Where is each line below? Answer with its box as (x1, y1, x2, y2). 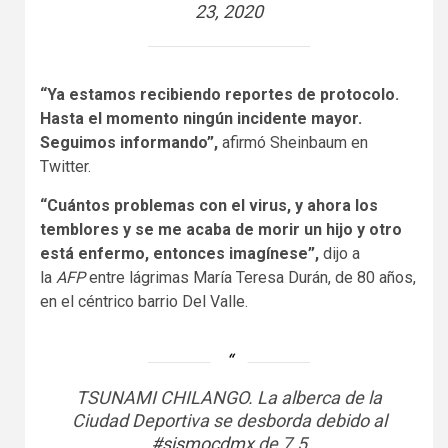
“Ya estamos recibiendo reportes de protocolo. (40, 85, 399, 105)
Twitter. (40, 157, 91, 177)
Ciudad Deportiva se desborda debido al (71, 410, 387, 432)
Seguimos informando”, (40, 133, 222, 153)
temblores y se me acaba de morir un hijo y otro (40, 220, 402, 240)
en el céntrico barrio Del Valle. (40, 292, 248, 312)
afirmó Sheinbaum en (222, 133, 368, 153)
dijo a (319, 244, 360, 264)
